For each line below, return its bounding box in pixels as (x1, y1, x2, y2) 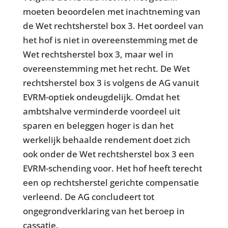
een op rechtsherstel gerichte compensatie (22, 176, 199, 188)
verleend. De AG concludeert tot (22, 190, 154, 203)
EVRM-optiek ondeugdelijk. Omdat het (22, 91, 180, 103)
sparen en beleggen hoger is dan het (22, 119, 174, 131)
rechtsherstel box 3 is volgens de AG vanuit (22, 76, 199, 89)
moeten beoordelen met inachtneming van (22, 5, 201, 17)
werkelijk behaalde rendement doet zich (22, 133, 190, 146)
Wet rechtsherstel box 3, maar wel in (22, 48, 174, 60)
